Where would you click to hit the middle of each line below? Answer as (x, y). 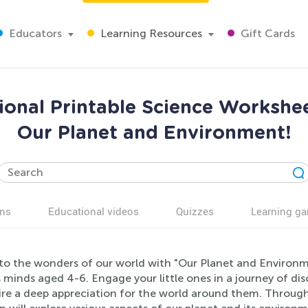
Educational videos (93, 211)
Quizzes (195, 211)
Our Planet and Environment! (154, 133)
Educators (34, 33)
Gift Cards (266, 33)
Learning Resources (150, 33)
